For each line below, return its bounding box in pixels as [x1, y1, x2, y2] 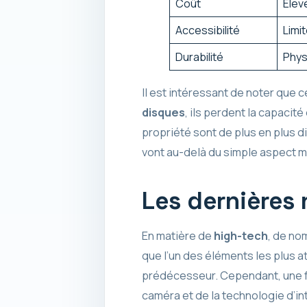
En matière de [141, 228, 214, 244]
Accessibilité [175, 23, 240, 38]
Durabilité [175, 49, 223, 65]
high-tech [213, 228, 268, 244]
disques [141, 104, 185, 120]
